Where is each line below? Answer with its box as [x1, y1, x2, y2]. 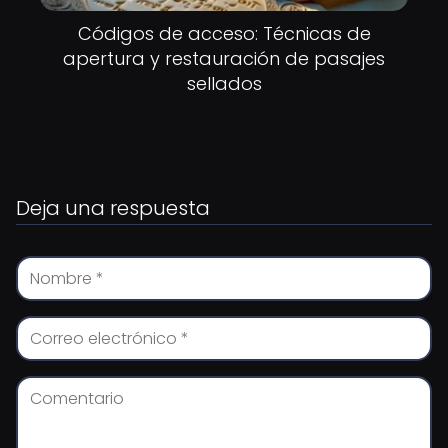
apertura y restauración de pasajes [63, 46, 385, 71]
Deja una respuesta [16, 194, 210, 222]
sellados [186, 71, 262, 96]
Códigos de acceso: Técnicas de [77, 21, 371, 46]
